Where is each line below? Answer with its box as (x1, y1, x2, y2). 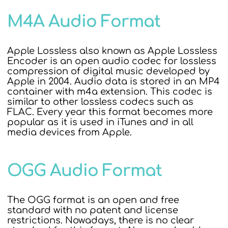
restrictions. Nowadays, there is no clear (7, 215, 194, 225)
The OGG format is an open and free (7, 195, 179, 205)
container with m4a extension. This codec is (7, 87, 212, 97)
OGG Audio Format (7, 161, 162, 180)
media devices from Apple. (7, 127, 132, 137)
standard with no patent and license (7, 205, 178, 215)
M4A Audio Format (7, 12, 160, 31)
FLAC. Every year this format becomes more (7, 107, 213, 117)
